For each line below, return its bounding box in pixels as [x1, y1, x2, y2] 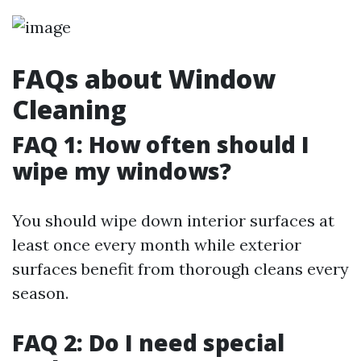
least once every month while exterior [12, 234, 301, 255]
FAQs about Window [12, 61, 276, 96]
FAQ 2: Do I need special [12, 327, 284, 358]
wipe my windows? [12, 156, 231, 186]
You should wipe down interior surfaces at [12, 210, 334, 230]
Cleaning [12, 92, 127, 127]
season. [12, 283, 68, 303]
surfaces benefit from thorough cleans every [12, 259, 349, 279]
